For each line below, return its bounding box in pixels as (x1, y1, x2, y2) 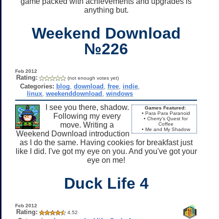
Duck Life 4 (64, 174, 149, 192)
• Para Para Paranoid (141, 110, 190, 116)
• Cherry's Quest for (144, 115, 188, 121)
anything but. (84, 5, 129, 14)
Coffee (158, 121, 174, 127)
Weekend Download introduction (16, 129, 130, 138)
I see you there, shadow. (45, 103, 129, 111)
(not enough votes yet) (67, 75, 119, 81)
